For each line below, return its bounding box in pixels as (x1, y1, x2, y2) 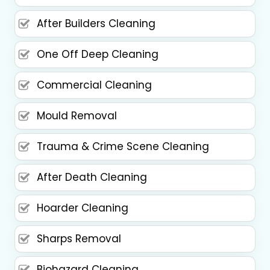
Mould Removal (37, 108, 117, 123)
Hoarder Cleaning (37, 201, 128, 215)
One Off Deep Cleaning (37, 47, 159, 61)
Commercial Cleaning (37, 78, 152, 92)
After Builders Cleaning (37, 16, 155, 31)
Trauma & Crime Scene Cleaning (37, 139, 209, 154)
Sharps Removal (37, 231, 121, 246)
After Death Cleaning (37, 170, 147, 184)
